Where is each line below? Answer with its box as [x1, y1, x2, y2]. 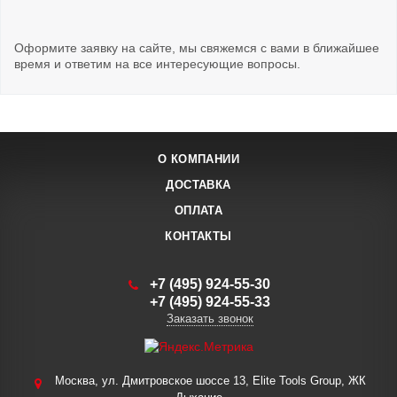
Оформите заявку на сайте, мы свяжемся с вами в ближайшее [14, 41, 379, 56]
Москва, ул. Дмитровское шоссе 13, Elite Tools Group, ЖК [51, 374, 366, 388]
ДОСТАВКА [166, 178, 231, 191]
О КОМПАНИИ [158, 152, 239, 166]
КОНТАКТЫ [165, 230, 232, 243]
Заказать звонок [166, 312, 253, 325]
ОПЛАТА [174, 204, 223, 217]
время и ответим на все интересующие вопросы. [14, 57, 300, 72]
